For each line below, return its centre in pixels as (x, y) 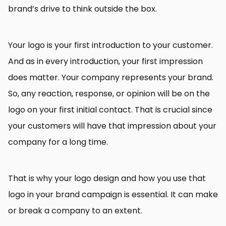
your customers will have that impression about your (112, 126)
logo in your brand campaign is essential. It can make (113, 194)
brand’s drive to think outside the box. (82, 9)
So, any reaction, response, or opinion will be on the (109, 94)
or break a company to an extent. (75, 211)
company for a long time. (59, 142)
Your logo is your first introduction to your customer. (110, 45)
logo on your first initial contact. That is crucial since (110, 110)
